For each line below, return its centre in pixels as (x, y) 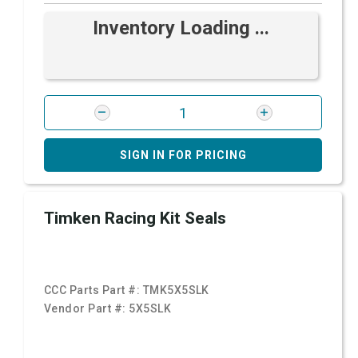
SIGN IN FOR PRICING (183, 155)
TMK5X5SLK (176, 290)
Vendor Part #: (87, 308)
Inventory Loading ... (181, 28)
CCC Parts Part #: (93, 290)
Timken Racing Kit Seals (135, 218)
